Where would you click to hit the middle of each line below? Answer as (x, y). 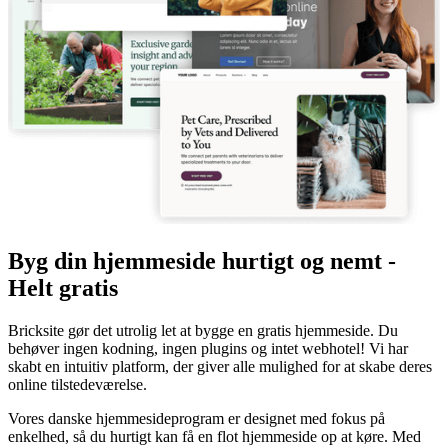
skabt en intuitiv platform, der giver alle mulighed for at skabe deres (220, 366)
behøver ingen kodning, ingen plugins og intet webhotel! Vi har (208, 348)
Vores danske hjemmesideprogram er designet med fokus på (196, 418)
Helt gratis (63, 288)
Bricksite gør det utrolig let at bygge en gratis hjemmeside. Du (203, 330)
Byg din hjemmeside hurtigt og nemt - (202, 261)
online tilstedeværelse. (77, 384)
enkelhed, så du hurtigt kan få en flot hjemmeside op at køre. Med (214, 436)
